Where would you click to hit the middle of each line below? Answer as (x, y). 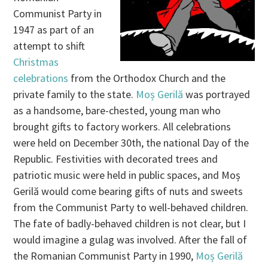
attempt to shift (49, 46)
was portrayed (217, 95)
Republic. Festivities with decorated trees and (116, 159)
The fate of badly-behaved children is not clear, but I (130, 224)
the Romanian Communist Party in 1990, (105, 256)
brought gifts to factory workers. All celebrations (122, 127)
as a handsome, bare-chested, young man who (117, 111)
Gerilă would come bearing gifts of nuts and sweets (128, 191)
